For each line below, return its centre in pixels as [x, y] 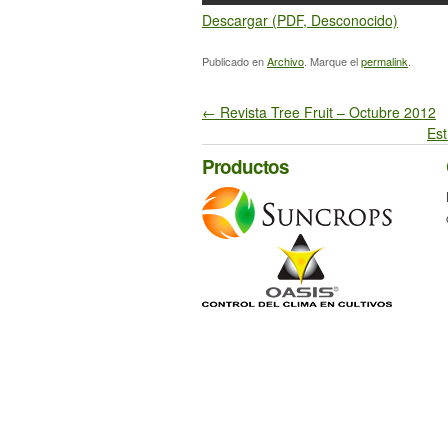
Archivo [285, 61]
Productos [245, 166]
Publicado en [234, 61]
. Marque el [332, 61]
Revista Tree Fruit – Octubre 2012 [326, 112]
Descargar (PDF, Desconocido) [300, 20]
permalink [384, 61]
